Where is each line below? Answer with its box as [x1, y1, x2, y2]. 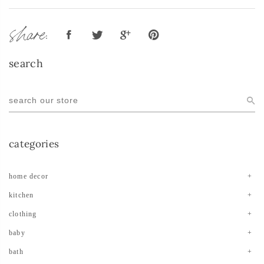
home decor [9, 171, 48, 180]
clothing [9, 209, 37, 218]
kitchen [9, 190, 34, 199]
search [9, 56, 44, 70]
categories [9, 137, 60, 150]
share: [9, 18, 48, 43]
